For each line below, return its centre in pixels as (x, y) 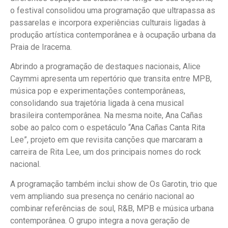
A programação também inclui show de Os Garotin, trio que (114, 184)
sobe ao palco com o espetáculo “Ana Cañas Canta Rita (108, 128)
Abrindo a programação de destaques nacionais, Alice (105, 67)
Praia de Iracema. (41, 47)
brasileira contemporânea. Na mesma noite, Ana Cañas (106, 116)
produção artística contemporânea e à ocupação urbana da (113, 35)
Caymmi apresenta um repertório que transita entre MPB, (111, 79)
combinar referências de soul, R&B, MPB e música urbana (112, 208)
